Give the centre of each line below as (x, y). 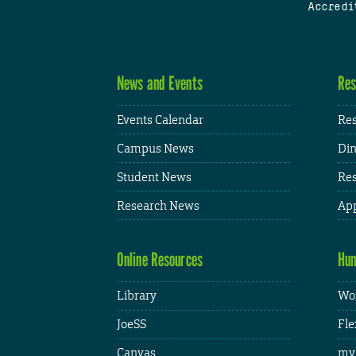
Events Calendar (160, 119)
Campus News (155, 148)
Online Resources (160, 259)
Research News (158, 205)
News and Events (160, 83)
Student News (154, 176)
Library (137, 296)
